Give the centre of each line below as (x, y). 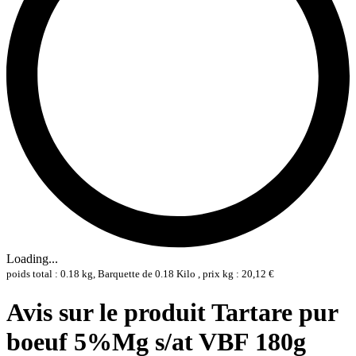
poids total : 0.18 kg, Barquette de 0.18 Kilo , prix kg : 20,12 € (140, 274)
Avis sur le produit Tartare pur (172, 312)
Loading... (32, 259)
